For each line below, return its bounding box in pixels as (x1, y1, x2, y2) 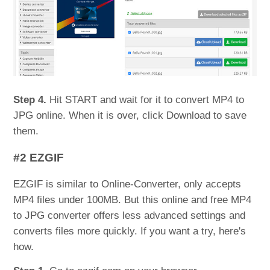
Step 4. (13, 94, 47, 106)
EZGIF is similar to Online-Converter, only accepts (13, 178, 242, 190)
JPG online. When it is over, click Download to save (13, 110, 247, 122)
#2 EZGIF (13, 151, 64, 165)
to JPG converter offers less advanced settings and (13, 210, 246, 222)
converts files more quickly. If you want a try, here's (13, 225, 246, 237)
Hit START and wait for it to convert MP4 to (46, 94, 245, 106)
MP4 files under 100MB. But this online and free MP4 (13, 194, 252, 206)
